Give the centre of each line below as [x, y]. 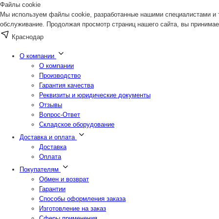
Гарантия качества [66, 85]
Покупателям [39, 169]
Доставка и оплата [47, 137]
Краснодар [28, 37]
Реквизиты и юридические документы [95, 95]
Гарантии [52, 189]
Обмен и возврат [64, 179]
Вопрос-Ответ [60, 115]
